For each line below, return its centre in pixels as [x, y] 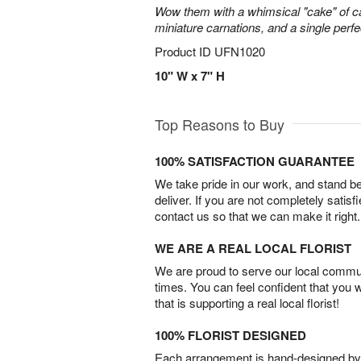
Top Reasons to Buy [220, 124]
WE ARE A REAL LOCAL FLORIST [253, 248]
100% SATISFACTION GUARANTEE [255, 161]
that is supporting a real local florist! [247, 303]
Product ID [185, 51]
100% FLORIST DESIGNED [230, 335]
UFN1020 [240, 51]
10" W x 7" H [190, 76]
